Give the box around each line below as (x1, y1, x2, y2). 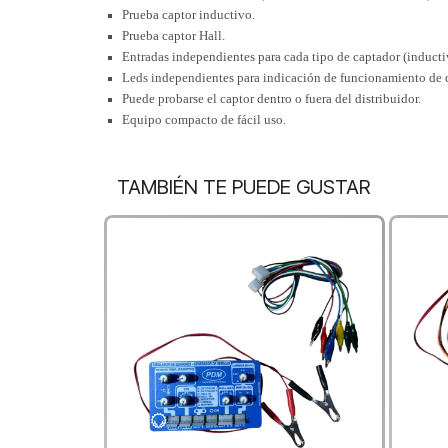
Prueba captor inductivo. (122, 7, 255, 23)
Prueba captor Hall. (122, 28, 225, 44)
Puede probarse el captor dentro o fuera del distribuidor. (122, 91, 421, 107)
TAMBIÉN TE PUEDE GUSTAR (117, 175, 370, 200)
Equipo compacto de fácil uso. (122, 112, 286, 128)
